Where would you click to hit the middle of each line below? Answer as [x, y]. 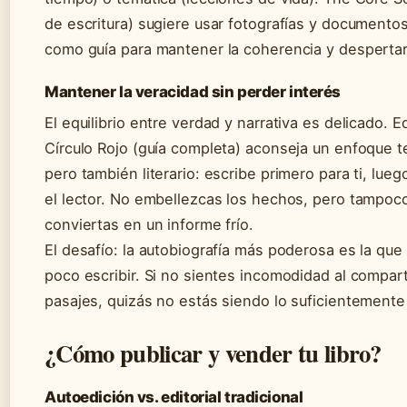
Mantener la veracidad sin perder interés [193, 92]
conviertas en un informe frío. [149, 225]
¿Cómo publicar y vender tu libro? [213, 353]
